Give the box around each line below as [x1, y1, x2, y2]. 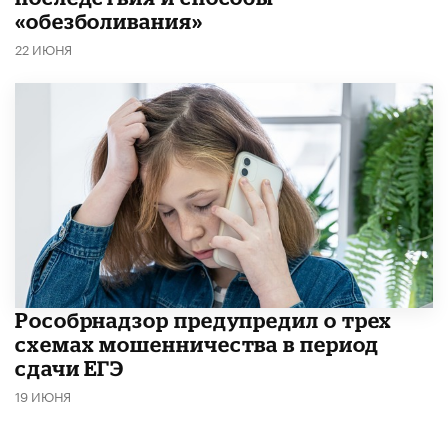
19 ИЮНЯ [15, 384, 71, 405]
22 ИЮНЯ [15, 38, 72, 59]
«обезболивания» [15, 9, 203, 34]
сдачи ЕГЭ [15, 355, 125, 380]
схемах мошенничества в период [15, 331, 379, 356]
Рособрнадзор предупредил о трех [15, 307, 393, 332]
